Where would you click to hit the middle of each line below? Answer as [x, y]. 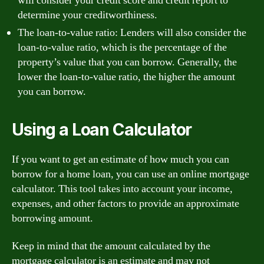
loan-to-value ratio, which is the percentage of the [122, 47]
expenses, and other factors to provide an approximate [126, 203]
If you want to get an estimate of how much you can [121, 159]
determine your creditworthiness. [88, 15]
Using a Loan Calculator [102, 129]
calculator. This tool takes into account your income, [122, 189]
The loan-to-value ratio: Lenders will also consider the [132, 32]
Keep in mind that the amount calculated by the [111, 246]
